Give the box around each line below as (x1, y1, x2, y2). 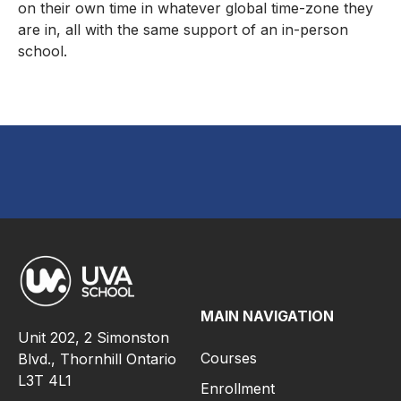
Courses (200, 349, 257, 368)
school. (18, 42, 67, 61)
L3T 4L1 (18, 371, 72, 389)
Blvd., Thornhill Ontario (18, 349, 176, 368)
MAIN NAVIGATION (200, 307, 334, 326)
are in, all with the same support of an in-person (18, 21, 348, 39)
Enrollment (200, 380, 275, 398)
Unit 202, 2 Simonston (18, 328, 169, 346)
